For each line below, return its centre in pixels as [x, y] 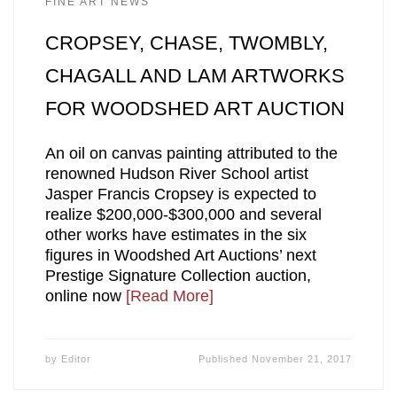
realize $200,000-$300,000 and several [183, 215]
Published [226, 359]
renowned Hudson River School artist [176, 174]
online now [85, 296]
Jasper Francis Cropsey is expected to [180, 195]
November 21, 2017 [302, 359]
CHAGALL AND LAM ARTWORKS [195, 76]
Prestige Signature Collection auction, [178, 276]
